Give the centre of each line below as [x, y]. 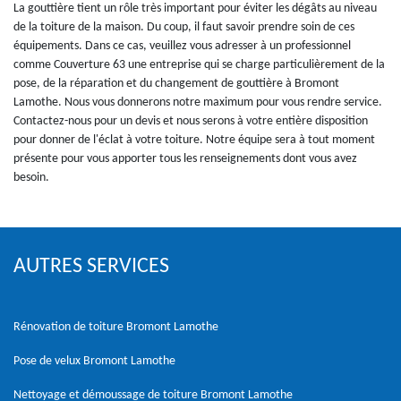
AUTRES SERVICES [91, 266]
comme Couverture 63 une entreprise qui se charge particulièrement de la [199, 64]
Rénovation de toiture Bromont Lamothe [116, 327]
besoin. [31, 177]
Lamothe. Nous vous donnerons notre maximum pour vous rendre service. [198, 102]
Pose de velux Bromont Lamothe [94, 361]
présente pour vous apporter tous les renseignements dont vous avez [185, 158]
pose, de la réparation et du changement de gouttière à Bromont [176, 83]
